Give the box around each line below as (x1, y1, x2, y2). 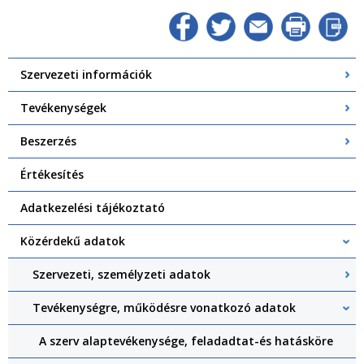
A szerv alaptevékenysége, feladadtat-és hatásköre (39, 333, 333, 349)
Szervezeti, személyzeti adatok (32, 266, 210, 283)
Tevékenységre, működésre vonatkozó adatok (32, 300, 296, 316)
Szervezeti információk (20, 67, 152, 83)
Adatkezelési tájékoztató (20, 200, 165, 216)
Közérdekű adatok (20, 233, 125, 249)
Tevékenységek (20, 100, 106, 116)
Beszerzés (20, 133, 76, 149)
